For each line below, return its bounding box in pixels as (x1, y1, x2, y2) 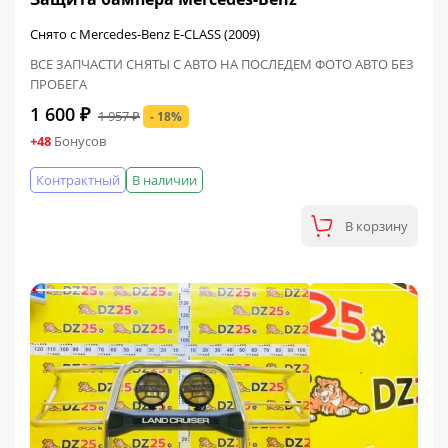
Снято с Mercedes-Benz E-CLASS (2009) (30, 25, 260, 43)
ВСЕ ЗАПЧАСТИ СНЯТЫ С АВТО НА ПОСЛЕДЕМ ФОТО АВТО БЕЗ (30, 55, 414, 73)
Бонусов (51, 133, 106, 150)
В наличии (132, 171, 197, 189)
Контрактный (36, 171, 120, 189)
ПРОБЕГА (30, 75, 87, 93)
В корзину (345, 217, 408, 235)
